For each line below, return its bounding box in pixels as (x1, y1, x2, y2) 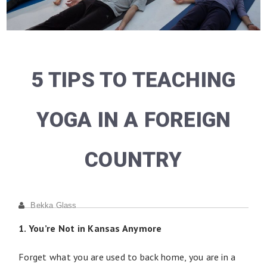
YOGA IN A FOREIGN (36, 107, 231, 132)
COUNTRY (85, 147, 182, 172)
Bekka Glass (30, 200, 77, 210)
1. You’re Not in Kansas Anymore (18, 222, 162, 234)
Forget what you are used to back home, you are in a (18, 250, 236, 263)
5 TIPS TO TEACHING (31, 67, 236, 92)
